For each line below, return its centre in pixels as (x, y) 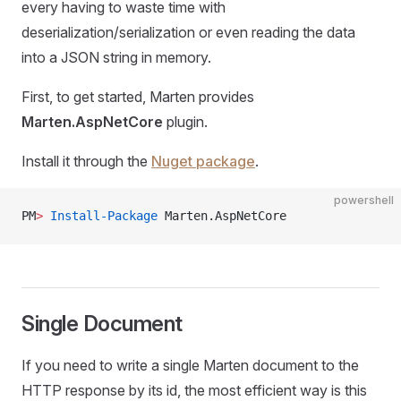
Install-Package (100, 216)
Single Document (102, 324)
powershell (364, 200)
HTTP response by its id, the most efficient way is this (194, 390)
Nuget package (203, 161)
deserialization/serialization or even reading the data (188, 32)
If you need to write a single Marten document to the (190, 365)
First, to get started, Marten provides (138, 97)
